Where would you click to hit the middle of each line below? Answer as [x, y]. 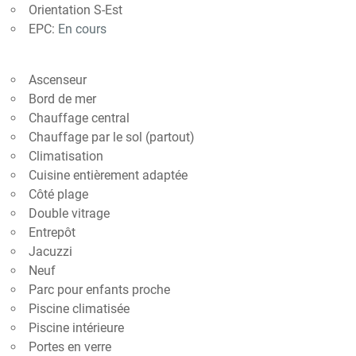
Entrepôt [52, 232]
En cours [82, 29]
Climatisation [66, 156]
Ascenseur [58, 80]
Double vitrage [69, 213]
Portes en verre [70, 347]
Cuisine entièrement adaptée [108, 175]
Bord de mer [62, 99]
